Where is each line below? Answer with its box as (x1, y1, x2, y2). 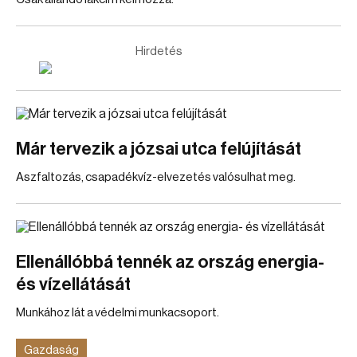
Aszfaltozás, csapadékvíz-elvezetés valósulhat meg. (16, 171, 296, 183)
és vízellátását (16, 276, 131, 293)
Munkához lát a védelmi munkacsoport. (16, 307, 219, 319)
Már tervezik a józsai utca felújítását (16, 140, 301, 158)
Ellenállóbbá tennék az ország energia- (16, 253, 324, 271)
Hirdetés (135, 45, 182, 57)
